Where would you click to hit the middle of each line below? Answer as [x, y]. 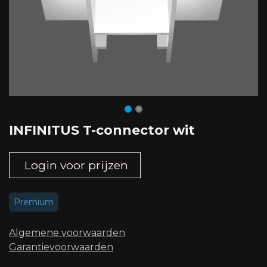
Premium [34, 202]
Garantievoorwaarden [61, 247]
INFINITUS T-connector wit [102, 130]
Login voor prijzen [75, 165]
